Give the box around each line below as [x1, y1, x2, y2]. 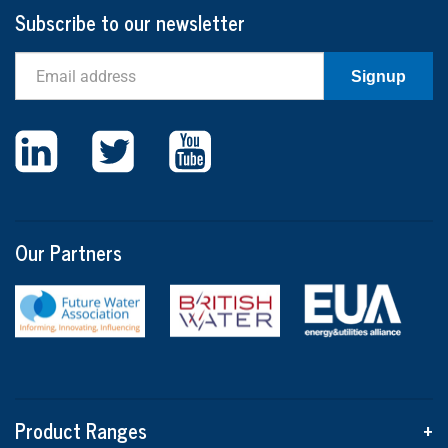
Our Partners [15, 236, 122, 269]
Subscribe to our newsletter [15, 6, 245, 39]
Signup [351, 67, 406, 85]
